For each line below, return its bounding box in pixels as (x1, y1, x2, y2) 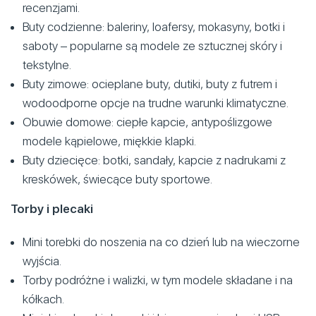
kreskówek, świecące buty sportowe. (23, 171, 212, 186)
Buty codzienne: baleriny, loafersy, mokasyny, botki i (23, 19, 285, 34)
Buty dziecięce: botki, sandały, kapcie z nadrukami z (23, 152, 286, 167)
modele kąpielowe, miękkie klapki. (23, 133, 196, 148)
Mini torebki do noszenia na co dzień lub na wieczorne (23, 234, 300, 249)
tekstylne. (23, 57, 71, 72)
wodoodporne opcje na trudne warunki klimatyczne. (23, 95, 288, 110)
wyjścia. (23, 253, 61, 268)
